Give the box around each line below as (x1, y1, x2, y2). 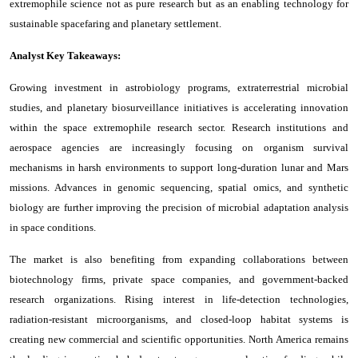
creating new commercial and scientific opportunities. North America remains (10, 332, 348, 345)
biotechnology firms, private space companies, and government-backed (10, 272, 348, 285)
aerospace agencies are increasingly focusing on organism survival (10, 141, 348, 153)
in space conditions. (10, 221, 96, 233)
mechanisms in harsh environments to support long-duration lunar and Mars (10, 161, 348, 173)
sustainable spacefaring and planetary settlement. (10, 17, 221, 30)
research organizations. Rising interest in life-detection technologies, (10, 292, 348, 305)
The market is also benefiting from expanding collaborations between (10, 253, 348, 265)
